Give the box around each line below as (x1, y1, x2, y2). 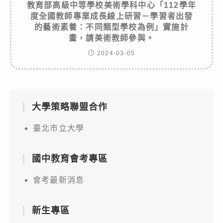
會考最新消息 (33, 175, 85, 184)
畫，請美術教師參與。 (69, 33, 154, 42)
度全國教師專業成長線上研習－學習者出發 (30, 11, 193, 20)
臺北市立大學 (33, 123, 85, 132)
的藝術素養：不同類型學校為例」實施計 (34, 22, 189, 31)
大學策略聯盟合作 (32, 102, 108, 112)
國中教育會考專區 (32, 153, 108, 164)
